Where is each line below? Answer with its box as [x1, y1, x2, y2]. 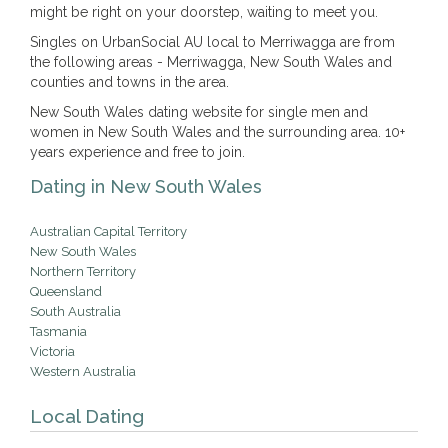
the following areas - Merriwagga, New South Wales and [30, 54, 392, 70]
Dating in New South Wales [30, 176, 262, 197]
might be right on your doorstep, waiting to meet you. [30, 4, 378, 20]
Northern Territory [30, 264, 136, 279]
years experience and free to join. [30, 144, 245, 160]
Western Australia [30, 364, 136, 379]
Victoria [30, 344, 75, 359]
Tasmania [30, 324, 87, 339]
